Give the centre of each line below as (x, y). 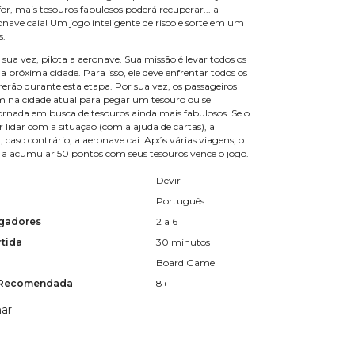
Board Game (185, 263)
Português (180, 201)
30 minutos (183, 242)
